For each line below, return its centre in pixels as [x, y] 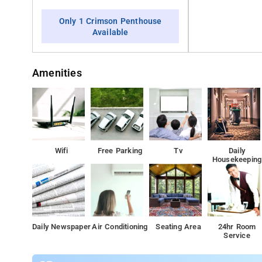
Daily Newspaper [62, 227]
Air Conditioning [120, 227]
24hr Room [237, 227]
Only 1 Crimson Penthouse [110, 21]
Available [110, 32]
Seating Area [178, 227]
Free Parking [120, 151]
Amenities [57, 73]
